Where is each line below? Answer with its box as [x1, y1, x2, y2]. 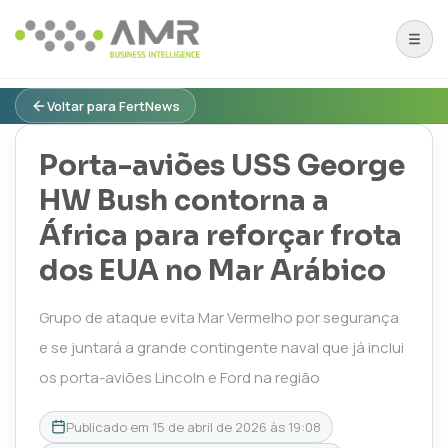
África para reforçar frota [38, 217, 402, 253]
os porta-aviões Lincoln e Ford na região [38, 366, 320, 388]
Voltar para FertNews [47, 96, 180, 115]
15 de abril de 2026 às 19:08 [151, 417, 321, 436]
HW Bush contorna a [38, 182, 329, 218]
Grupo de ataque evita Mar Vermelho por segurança [38, 306, 399, 328]
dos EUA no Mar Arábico [38, 252, 386, 288]
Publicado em [65, 417, 152, 436]
